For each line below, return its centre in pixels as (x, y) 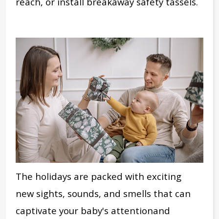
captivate (37, 211)
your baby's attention (106, 211)
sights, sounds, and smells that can (112, 194)
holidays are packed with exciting (108, 176)
